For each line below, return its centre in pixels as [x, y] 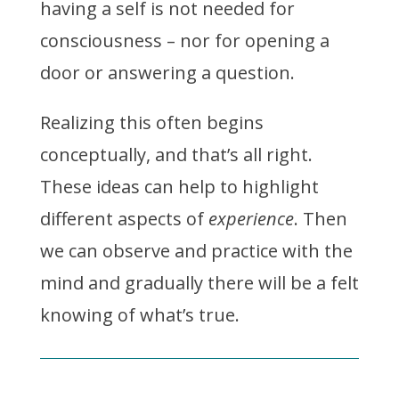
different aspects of [124, 219]
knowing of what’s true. [142, 315]
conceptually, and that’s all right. [176, 155]
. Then [320, 219]
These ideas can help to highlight [179, 187]
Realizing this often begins [151, 123]
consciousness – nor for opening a [184, 41]
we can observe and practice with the [196, 251]
